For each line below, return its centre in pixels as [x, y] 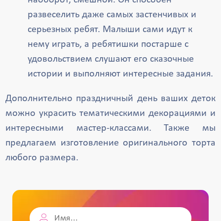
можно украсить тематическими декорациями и [110, 113]
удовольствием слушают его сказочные [111, 59]
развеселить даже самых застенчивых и [112, 15]
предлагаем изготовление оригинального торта [110, 143]
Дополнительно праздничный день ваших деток [110, 99]
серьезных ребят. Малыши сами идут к [110, 30]
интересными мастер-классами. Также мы [110, 128]
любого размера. [42, 158]
